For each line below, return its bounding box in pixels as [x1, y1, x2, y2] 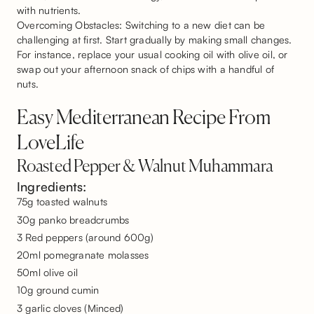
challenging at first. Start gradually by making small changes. [17, 33, 292, 46]
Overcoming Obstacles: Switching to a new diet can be [17, 18, 266, 32]
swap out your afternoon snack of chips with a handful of [17, 62, 275, 76]
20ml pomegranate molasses [17, 247, 149, 261]
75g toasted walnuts [17, 195, 108, 208]
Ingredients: [17, 179, 87, 195]
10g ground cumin [17, 283, 100, 296]
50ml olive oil [17, 266, 78, 279]
